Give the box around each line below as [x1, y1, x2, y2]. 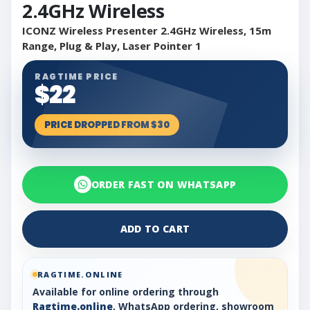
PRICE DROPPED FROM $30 [44, 118, 170, 132]
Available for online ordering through [33, 284, 219, 298]
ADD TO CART [120, 222, 190, 236]
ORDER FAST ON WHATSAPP [91, 178, 237, 192]
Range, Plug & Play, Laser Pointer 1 [22, 39, 201, 53]
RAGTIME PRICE [35, 71, 118, 83]
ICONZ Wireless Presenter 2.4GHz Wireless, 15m [22, 24, 271, 38]
